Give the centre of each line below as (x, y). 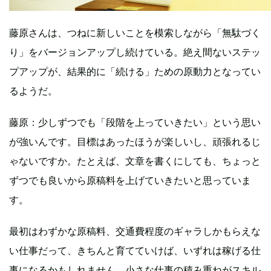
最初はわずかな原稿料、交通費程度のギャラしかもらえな (135, 231)
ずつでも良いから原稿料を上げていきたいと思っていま (130, 180)
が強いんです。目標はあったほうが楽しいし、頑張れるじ (135, 141)
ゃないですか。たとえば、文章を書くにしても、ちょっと (135, 161)
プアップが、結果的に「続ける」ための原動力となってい (135, 71)
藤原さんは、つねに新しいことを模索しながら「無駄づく (135, 32)
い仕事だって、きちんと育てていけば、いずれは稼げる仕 (135, 250)
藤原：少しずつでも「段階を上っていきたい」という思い (135, 122)
